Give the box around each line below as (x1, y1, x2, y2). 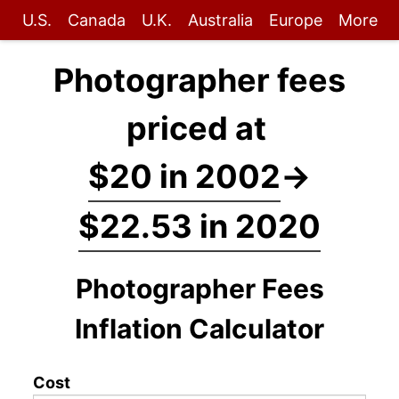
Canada (67, 11, 126, 29)
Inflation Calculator (75, 313, 324, 345)
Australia (187, 11, 253, 29)
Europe (268, 11, 322, 29)
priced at (126, 109, 273, 148)
